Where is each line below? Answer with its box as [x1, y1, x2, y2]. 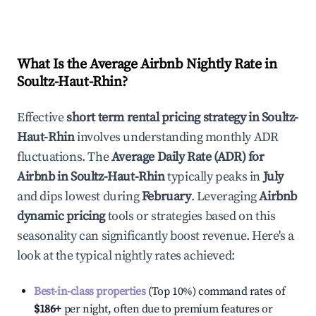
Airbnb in [17, 169, 71, 185]
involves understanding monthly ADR [74, 129, 279, 145]
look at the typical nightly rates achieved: [17, 248, 235, 264]
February [141, 188, 191, 205]
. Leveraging [190, 188, 257, 205]
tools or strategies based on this [105, 208, 276, 224]
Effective [17, 109, 66, 126]
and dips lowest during [17, 188, 142, 205]
